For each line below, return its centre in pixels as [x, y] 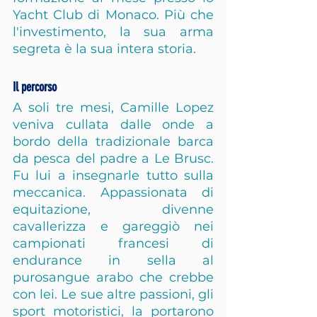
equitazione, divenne [113, 209]
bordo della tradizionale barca [113, 142]
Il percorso [35, 87]
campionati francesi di [113, 243]
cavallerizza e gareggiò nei [113, 226]
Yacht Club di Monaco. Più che [113, 15]
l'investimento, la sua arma [113, 32]
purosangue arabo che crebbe [113, 277]
